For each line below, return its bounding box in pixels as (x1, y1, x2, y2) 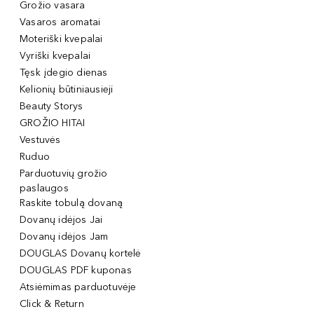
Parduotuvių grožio (20, 168, 108, 180)
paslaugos (20, 182, 69, 195)
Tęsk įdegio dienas (20, 67, 108, 79)
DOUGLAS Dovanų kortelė (20, 247, 142, 260)
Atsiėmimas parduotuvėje (20, 281, 137, 294)
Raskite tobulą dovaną (20, 197, 123, 210)
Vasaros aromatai (20, 16, 101, 29)
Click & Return (20, 298, 84, 310)
